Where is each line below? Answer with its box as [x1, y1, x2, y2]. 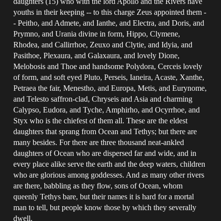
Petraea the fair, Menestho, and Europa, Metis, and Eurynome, [13, 83, 207, 92]
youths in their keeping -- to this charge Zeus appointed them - [13, 7, 207, 16]
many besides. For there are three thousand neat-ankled [13, 138, 184, 147]
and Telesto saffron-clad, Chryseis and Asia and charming [13, 94, 193, 103]
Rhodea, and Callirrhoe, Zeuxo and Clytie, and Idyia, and [13, 40, 193, 49]
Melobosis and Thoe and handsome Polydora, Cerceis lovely [13, 62, 203, 71]
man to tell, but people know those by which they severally [13, 203, 197, 212]
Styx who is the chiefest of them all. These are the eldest [13, 116, 188, 125]
